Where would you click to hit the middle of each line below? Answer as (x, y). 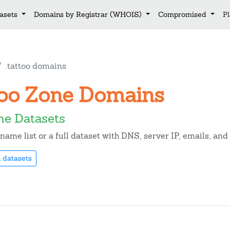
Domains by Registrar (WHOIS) (89, 14)
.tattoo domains (36, 66)
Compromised (183, 14)
